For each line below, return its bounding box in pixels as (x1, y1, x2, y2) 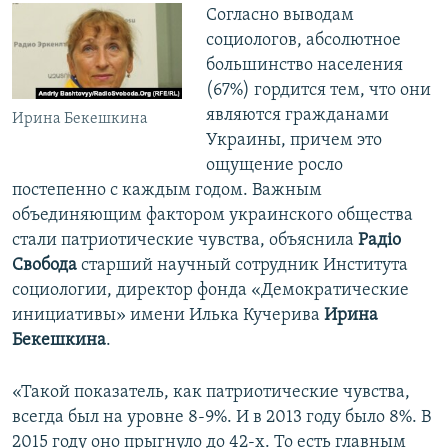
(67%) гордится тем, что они (205, 81, 431, 101)
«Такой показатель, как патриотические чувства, (12, 383, 410, 403)
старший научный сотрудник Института (77, 256, 408, 276)
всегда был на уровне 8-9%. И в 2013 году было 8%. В (12, 408, 431, 428)
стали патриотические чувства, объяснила (12, 231, 358, 251)
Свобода (12, 256, 77, 276)
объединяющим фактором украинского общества (12, 206, 413, 226)
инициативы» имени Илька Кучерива (12, 306, 324, 326)
